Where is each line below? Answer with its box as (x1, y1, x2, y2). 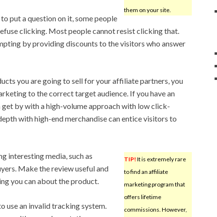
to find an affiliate (124, 168, 168, 175)
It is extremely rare (136, 155, 186, 163)
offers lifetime (124, 193, 161, 201)
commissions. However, (124, 205, 187, 213)
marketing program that (124, 180, 185, 188)
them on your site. (124, 6, 171, 14)
